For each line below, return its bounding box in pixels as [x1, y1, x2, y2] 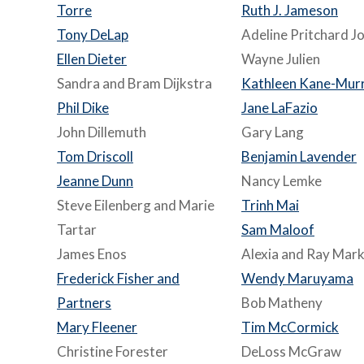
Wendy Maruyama [241, 270, 353, 287]
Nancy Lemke [241, 172, 322, 189]
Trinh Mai [241, 197, 299, 214]
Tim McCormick [241, 318, 339, 336]
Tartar [57, 221, 97, 238]
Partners [57, 294, 111, 311]
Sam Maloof [241, 221, 314, 238]
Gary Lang [241, 123, 304, 141]
